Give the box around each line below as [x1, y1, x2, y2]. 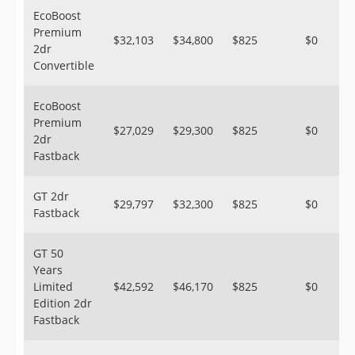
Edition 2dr [33, 296, 92, 311]
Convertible [33, 58, 94, 73]
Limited [33, 279, 73, 294]
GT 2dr [33, 189, 69, 204]
